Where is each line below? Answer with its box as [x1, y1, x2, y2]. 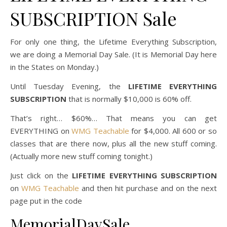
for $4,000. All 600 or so [129, 126, 217, 136]
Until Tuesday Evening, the [10, 81, 128, 91]
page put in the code [10, 196, 82, 206]
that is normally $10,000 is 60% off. [66, 94, 192, 104]
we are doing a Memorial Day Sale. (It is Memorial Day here [10, 49, 217, 59]
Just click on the [10, 170, 72, 180]
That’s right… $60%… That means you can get [10, 113, 217, 123]
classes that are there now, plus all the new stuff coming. [10, 138, 217, 148]
